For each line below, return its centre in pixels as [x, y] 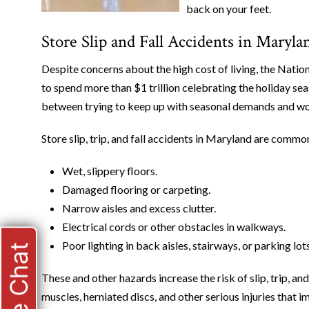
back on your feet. [229, 8]
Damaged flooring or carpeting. [136, 189]
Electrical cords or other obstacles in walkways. [174, 226]
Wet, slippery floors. [110, 170]
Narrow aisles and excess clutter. [139, 208]
